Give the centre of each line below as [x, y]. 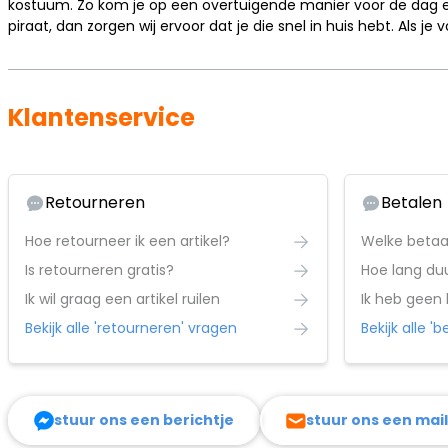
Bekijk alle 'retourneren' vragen [131, 328]
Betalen [411, 202]
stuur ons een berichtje [144, 420]
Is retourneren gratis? [99, 270]
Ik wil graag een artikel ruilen [122, 299]
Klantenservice [101, 117]
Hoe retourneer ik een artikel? [127, 241]
